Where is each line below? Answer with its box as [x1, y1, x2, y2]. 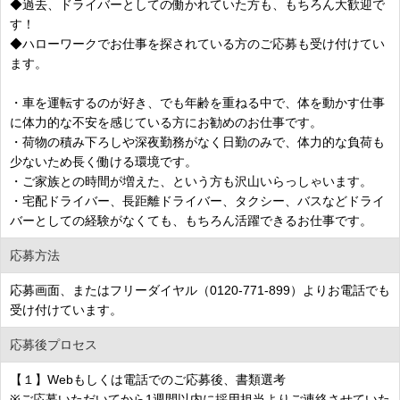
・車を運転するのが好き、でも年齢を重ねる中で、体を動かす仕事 [10, 95, 385, 110]
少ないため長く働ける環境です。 [10, 154, 197, 169]
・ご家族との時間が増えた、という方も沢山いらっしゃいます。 [10, 173, 372, 188]
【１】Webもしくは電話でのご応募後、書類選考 [10, 371, 286, 387]
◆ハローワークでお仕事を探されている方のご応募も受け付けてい [10, 36, 385, 51]
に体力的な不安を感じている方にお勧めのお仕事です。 [10, 114, 322, 129]
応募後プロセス [10, 337, 97, 352]
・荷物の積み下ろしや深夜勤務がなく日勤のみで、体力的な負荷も [10, 134, 385, 149]
